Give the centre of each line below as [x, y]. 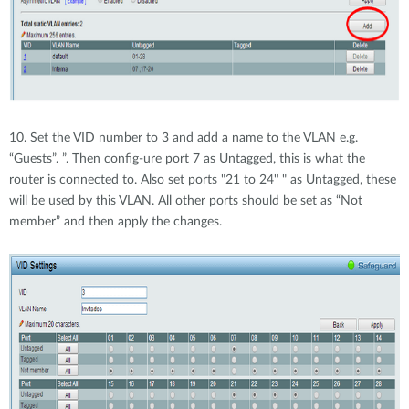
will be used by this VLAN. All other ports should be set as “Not [186, 201]
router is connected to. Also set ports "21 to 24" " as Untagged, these [203, 180]
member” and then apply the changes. [115, 222]
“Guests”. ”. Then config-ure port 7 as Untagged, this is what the [187, 159]
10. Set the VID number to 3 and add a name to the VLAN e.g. [184, 138]
